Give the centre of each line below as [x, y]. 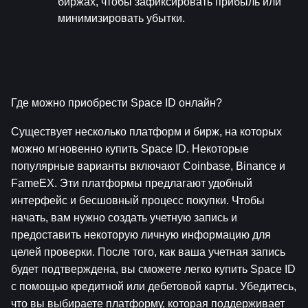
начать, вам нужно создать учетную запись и [124, 217]
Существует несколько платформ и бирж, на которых [146, 131]
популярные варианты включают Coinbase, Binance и [148, 166]
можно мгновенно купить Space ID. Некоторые [130, 148]
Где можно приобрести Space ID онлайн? [117, 102]
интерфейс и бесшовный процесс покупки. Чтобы [138, 200]
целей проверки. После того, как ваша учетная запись [148, 252]
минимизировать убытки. [121, 18]
